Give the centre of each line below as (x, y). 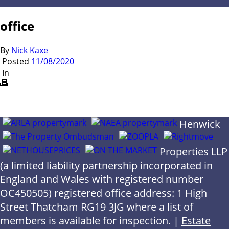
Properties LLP (193, 152)
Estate (196, 221)
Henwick (200, 124)
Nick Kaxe (30, 50)
